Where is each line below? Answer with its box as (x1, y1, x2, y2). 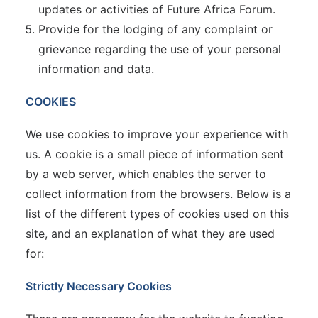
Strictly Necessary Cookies (26, 279, 172, 293)
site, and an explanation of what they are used (26, 226, 275, 241)
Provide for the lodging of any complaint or (38, 22, 273, 36)
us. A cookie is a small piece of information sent (26, 147, 284, 161)
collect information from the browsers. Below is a (26, 187, 291, 201)
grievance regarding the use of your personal (38, 42, 281, 56)
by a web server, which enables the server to (26, 167, 266, 181)
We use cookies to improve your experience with (26, 127, 288, 141)
